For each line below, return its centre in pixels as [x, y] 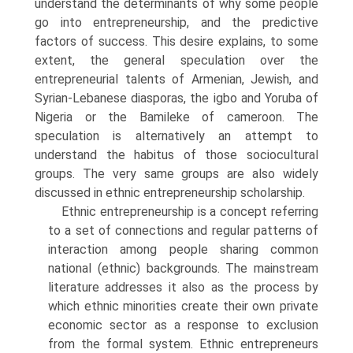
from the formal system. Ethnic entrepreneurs [183, 344]
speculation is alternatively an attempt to [176, 136]
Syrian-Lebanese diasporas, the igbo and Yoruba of [176, 98]
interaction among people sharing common [183, 249]
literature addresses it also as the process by [183, 287]
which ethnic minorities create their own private [183, 306]
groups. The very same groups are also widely [176, 174]
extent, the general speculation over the [176, 60]
